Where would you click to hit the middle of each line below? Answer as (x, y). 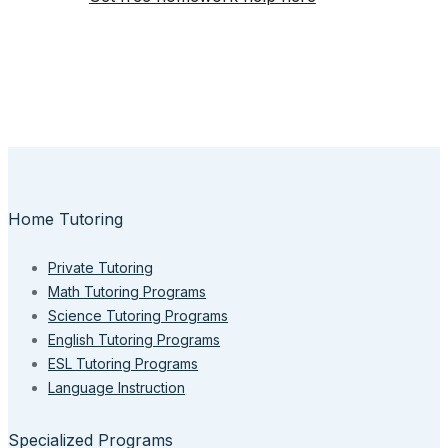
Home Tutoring (65, 219)
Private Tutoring (100, 268)
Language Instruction (116, 388)
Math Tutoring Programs (127, 292)
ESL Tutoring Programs (123, 364)
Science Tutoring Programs (138, 316)
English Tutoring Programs (134, 340)
